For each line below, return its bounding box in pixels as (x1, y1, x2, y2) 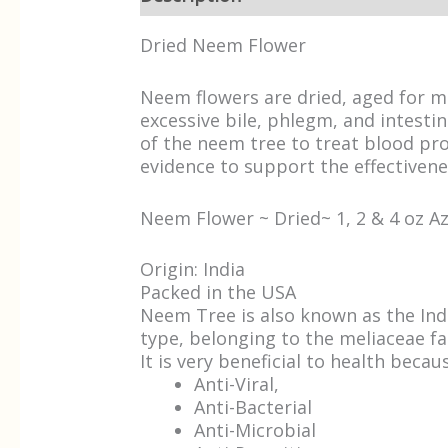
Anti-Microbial (194, 418, 317, 443)
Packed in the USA (140, 280, 297, 305)
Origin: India (140, 257, 246, 282)
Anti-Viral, (194, 372, 280, 397)
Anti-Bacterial (194, 395, 313, 420)
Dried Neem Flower (140, 33, 307, 58)
